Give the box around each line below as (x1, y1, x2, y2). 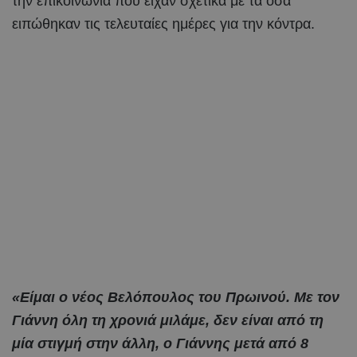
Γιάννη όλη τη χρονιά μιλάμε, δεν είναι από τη (12, 312, 324, 328)
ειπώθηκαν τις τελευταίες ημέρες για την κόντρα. (12, 15, 315, 32)
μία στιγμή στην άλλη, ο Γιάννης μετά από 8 (12, 335, 308, 351)
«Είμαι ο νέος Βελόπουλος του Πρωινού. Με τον (12, 288, 339, 305)
